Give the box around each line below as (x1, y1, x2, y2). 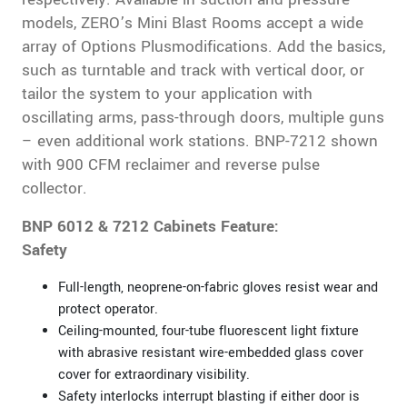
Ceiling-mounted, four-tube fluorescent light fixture (57, 321, 359, 341)
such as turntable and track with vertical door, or (21, 58, 364, 82)
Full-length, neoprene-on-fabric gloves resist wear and (57, 277, 378, 297)
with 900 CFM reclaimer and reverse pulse (21, 153, 320, 176)
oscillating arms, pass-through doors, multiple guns (21, 105, 384, 129)
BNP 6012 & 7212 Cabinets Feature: (21, 214, 279, 238)
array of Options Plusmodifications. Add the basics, (21, 35, 385, 58)
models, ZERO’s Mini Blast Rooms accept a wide (21, 11, 363, 35)
